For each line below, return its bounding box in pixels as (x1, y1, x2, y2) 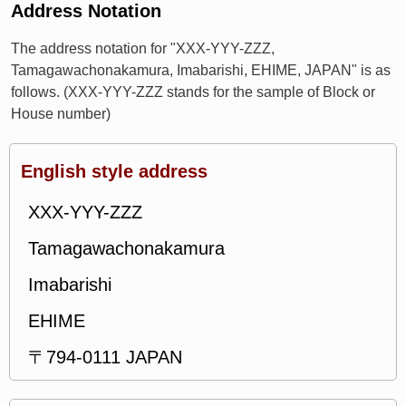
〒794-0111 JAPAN (28, 347, 182, 367)
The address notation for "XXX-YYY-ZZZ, (11, 41, 275, 56)
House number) (11, 106, 111, 121)
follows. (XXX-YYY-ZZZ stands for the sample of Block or (11, 84, 375, 100)
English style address (21, 161, 208, 181)
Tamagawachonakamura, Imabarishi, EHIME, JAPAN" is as (11, 63, 391, 78)
